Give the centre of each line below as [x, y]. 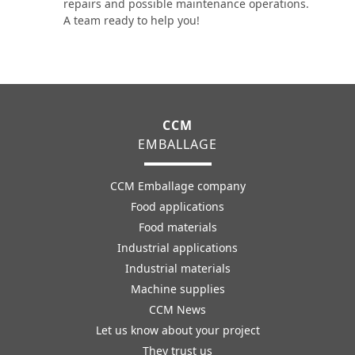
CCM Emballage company [177, 186]
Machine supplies [177, 289]
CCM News [177, 309]
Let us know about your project [177, 330]
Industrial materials [177, 268]
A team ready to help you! [132, 20]
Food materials [177, 227]
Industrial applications [177, 248]
